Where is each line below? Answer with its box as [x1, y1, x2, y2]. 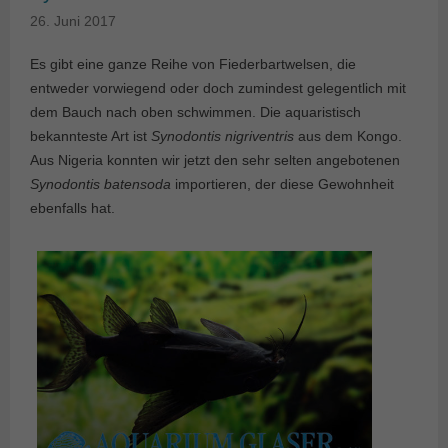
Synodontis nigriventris [151, 128, 294, 145]
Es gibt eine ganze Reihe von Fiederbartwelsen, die [30, 56, 356, 73]
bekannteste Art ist [30, 128, 151, 145]
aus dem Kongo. [294, 128, 402, 145]
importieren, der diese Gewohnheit [171, 176, 394, 193]
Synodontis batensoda [30, 176, 171, 193]
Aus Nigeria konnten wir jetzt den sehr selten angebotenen [30, 152, 400, 169]
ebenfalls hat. [30, 200, 115, 217]
